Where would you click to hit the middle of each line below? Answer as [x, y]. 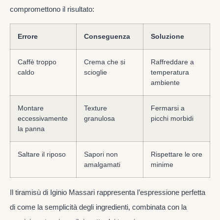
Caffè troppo [37, 62]
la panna [31, 129]
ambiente [165, 83]
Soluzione [167, 37]
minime [162, 165]
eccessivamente [43, 119]
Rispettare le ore [177, 154]
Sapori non [101, 154]
